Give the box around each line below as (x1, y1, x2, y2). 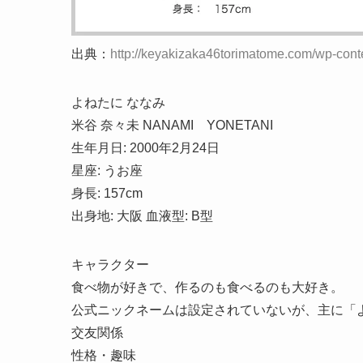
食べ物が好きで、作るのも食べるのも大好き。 (71, 280, 344, 295)
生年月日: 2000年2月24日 (71, 141, 220, 156)
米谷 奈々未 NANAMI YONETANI (71, 118, 273, 133)
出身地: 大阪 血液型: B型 (71, 209, 213, 224)
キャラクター (71, 258, 149, 272)
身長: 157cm (71, 186, 143, 201)
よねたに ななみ (71, 96, 165, 110)
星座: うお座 (71, 164, 143, 178)
